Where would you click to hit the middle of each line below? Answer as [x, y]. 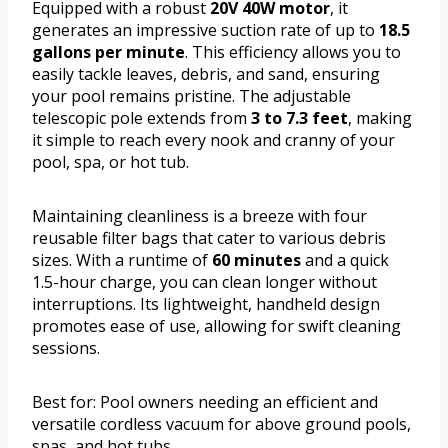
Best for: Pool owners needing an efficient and [205, 402]
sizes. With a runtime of [122, 260]
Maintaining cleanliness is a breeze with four [199, 216]
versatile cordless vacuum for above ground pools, [221, 424]
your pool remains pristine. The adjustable [191, 96]
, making [380, 118]
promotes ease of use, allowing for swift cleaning [216, 326]
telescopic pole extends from [141, 118]
